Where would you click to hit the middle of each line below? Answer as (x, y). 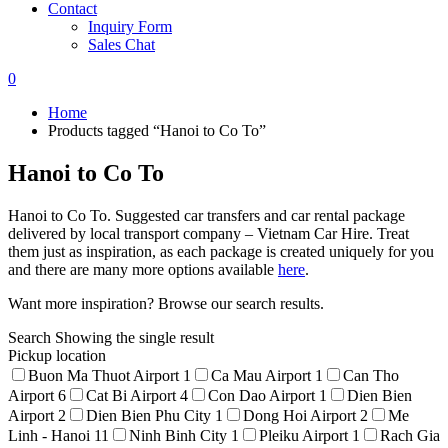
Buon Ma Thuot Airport (105, 375)
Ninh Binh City (180, 435)
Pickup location (57, 355)
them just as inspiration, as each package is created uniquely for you (221, 251)
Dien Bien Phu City (150, 415)
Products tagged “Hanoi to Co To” (157, 130)
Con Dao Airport (263, 395)
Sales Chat (121, 44)
